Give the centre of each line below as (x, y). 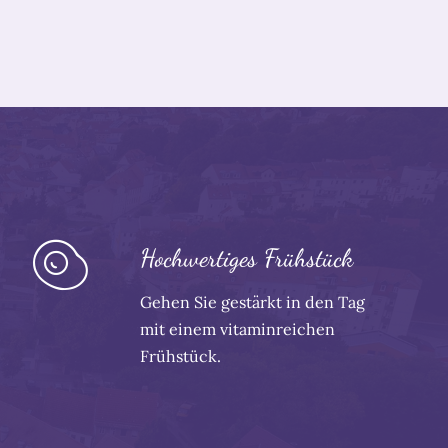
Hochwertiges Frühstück (246, 258)
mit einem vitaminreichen (237, 329)
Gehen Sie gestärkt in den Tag (252, 302)
